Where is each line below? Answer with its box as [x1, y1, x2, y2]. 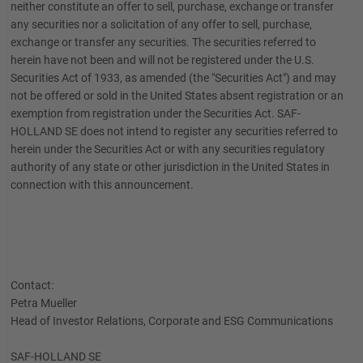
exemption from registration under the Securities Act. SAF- [11, 107, 301, 120]
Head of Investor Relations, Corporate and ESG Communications [11, 314, 333, 327]
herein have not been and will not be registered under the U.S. [11, 53, 314, 66]
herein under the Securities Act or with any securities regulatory [11, 143, 325, 156]
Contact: [11, 279, 53, 292]
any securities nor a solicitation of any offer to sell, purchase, [11, 18, 312, 31]
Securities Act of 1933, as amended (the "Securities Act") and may [11, 71, 336, 84]
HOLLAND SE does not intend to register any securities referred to [11, 125, 338, 138]
